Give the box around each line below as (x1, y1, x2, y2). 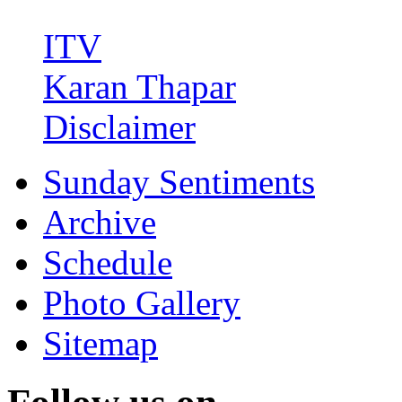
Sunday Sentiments (43, 162, 315, 201)
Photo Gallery (43, 283, 240, 322)
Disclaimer (43, 107, 196, 146)
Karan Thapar (43, 66, 236, 106)
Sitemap (43, 323, 158, 363)
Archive (43, 202, 156, 241)
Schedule (43, 242, 172, 282)
